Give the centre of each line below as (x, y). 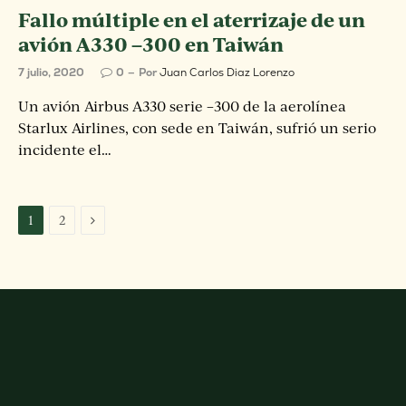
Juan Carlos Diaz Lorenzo (227, 72)
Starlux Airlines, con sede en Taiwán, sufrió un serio (197, 128)
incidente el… (65, 150)
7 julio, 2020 (51, 72)
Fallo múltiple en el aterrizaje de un (192, 19)
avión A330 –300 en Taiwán (151, 44)
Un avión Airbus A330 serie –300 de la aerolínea (182, 106)
